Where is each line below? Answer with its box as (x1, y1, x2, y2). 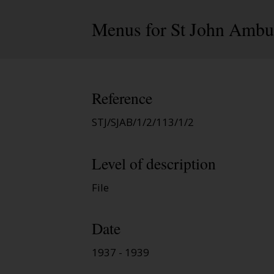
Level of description (92, 152, 216, 174)
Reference (92, 87, 152, 109)
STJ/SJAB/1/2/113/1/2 (92, 115, 194, 130)
